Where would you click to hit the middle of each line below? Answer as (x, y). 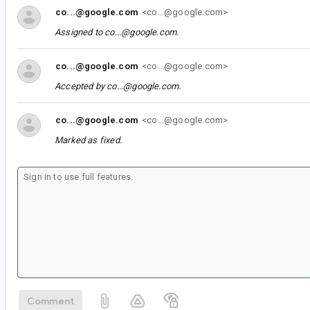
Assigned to (80, 33)
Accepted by (81, 86)
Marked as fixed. (88, 140)
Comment (51, 301)
